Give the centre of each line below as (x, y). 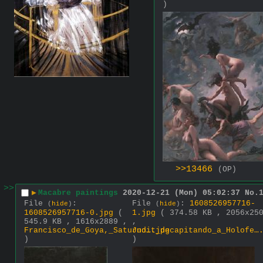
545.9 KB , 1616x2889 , (76, 221)
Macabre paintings (78, 193)
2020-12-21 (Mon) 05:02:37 (181, 193)
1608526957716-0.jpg (69, 213)
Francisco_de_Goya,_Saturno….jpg (97, 230)
